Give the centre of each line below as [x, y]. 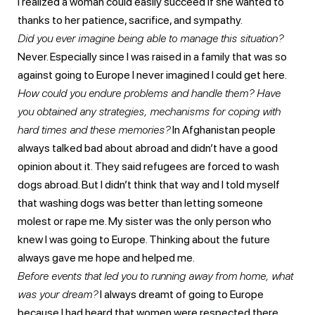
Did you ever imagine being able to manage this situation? [150, 38]
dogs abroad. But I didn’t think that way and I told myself [149, 184]
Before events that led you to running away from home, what [155, 276]
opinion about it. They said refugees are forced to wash [148, 166]
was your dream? [58, 294]
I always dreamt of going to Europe [181, 294]
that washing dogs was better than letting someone [140, 202]
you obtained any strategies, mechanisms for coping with [149, 111]
